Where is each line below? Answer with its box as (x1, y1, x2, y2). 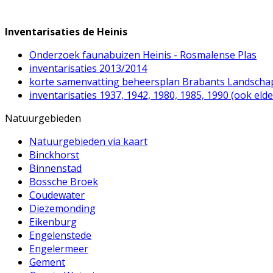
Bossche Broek (29, 175, 98, 188)
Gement (29, 255, 65, 269)
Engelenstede (29, 229, 91, 242)
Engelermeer (29, 242, 88, 255)
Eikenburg (29, 215, 77, 229)
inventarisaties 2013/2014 (29, 62, 147, 75)
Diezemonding (29, 202, 96, 215)
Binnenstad (29, 161, 82, 175)
